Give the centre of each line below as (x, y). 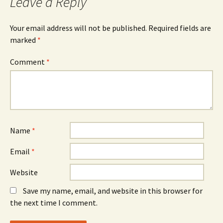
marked (24, 40)
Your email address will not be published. (78, 28)
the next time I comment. (54, 203)
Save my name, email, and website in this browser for (113, 191)
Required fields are (180, 28)
